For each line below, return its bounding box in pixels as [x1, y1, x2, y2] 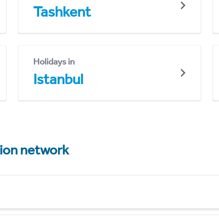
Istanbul [33, 70, 83, 88]
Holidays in [33, 56, 75, 67]
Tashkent [33, 3, 91, 21]
